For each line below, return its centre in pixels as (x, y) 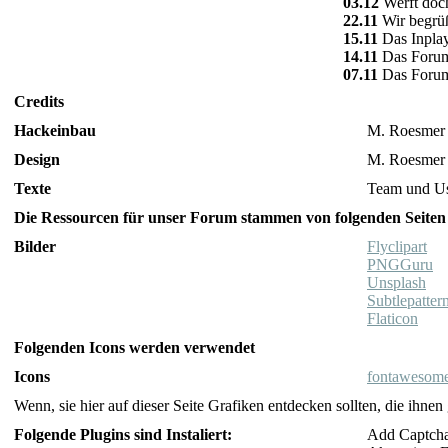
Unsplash (396, 282)
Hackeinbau (55, 130)
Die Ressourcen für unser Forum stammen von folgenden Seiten (230, 217)
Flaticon (392, 318)
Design (37, 159)
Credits (39, 101)
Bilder (35, 246)
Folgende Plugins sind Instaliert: (123, 434)
